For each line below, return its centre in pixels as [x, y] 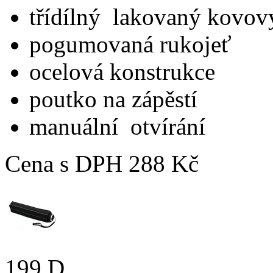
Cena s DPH [64, 164]
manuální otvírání [117, 127]
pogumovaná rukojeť [130, 44]
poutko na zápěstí [113, 99]
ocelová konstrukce [122, 72]
